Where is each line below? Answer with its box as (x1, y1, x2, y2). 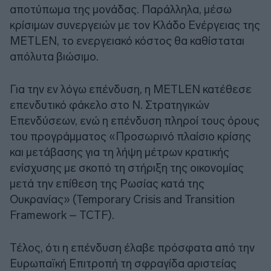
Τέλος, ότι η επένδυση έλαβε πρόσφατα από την (10, 240, 255, 255)
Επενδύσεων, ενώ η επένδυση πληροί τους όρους (10, 113, 260, 128)
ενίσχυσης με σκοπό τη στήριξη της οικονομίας (10, 160, 244, 175)
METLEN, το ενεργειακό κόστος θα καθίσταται (10, 33, 244, 48)
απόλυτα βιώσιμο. (10, 49, 99, 64)
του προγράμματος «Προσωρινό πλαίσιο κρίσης (10, 129, 251, 143)
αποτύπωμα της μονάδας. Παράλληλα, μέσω (10, 2, 232, 16)
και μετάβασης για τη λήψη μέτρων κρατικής (10, 145, 229, 159)
